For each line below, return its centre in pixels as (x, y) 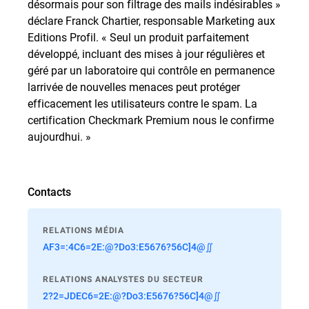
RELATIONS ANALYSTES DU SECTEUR (123, 279)
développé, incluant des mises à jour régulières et (146, 53)
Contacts (49, 191)
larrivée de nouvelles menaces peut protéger (134, 87)
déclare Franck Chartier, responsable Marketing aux (151, 20)
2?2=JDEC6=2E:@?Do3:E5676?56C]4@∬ (132, 296)
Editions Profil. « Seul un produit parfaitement (138, 37)
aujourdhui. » (59, 136)
